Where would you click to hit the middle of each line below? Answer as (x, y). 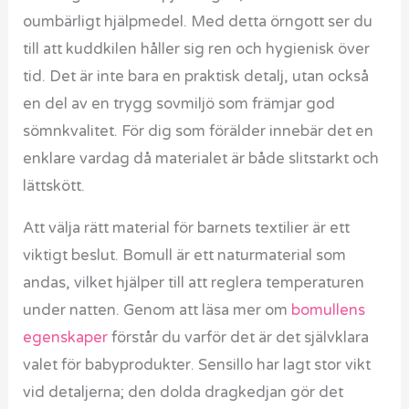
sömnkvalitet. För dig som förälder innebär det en (199, 131)
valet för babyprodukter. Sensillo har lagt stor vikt (197, 366)
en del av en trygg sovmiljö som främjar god (179, 104)
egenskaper (66, 338)
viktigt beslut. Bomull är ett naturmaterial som (185, 256)
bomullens (329, 311)
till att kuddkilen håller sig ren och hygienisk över (197, 49)
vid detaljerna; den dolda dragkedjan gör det (184, 393)
